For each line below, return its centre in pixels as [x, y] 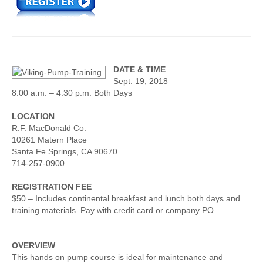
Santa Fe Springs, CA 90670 [65, 152]
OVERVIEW [33, 246]
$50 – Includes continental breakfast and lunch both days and [126, 199]
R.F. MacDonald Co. [49, 128]
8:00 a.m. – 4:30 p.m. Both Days [72, 93]
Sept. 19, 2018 [141, 81]
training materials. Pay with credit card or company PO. [114, 210]
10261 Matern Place [49, 140]
